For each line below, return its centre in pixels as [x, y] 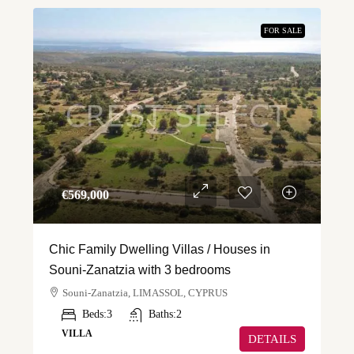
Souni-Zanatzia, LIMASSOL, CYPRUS [145, 293]
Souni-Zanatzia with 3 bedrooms [140, 270]
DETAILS [272, 339]
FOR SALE [283, 31]
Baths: [162, 314]
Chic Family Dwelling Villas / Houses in [160, 250]
